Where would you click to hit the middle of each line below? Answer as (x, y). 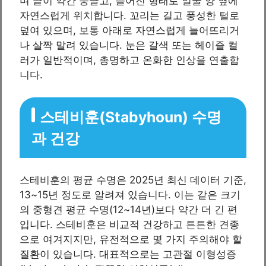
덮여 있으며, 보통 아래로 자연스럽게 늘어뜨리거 (129, 30)
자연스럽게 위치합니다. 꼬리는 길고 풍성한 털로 (129, 15)
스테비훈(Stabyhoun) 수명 (131, 117)
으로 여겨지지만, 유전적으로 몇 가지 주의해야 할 (131, 239)
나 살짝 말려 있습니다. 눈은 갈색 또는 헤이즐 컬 (129, 45)
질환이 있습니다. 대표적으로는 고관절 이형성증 (128, 254)
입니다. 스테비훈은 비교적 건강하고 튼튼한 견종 (129, 224)
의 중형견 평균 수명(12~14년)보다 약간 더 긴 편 (129, 209)
